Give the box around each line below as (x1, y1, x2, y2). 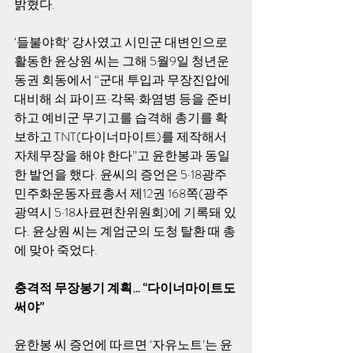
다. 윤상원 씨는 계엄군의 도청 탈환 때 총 (14, 222, 236, 240)
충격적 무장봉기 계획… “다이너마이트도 (14, 279, 238, 297)
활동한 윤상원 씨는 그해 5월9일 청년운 (14, 52, 229, 70)
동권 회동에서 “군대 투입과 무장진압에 (14, 71, 232, 89)
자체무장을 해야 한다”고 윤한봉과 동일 (14, 147, 230, 165)
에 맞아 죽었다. (14, 241, 100, 259)
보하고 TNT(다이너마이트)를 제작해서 (14, 128, 229, 146)
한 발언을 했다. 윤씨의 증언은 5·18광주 (14, 165, 227, 184)
